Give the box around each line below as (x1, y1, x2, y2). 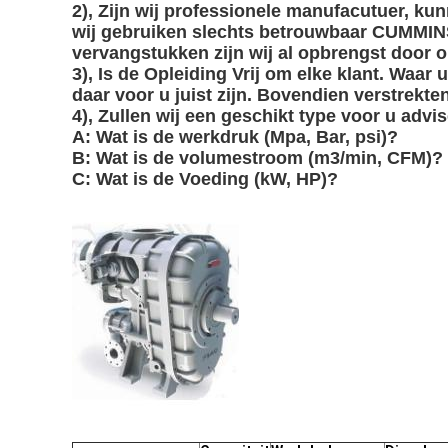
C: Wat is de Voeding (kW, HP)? (72, 169, 338, 189)
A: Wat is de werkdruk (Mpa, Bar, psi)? (72, 127, 398, 147)
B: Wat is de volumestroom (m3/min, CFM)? (72, 148, 443, 168)
